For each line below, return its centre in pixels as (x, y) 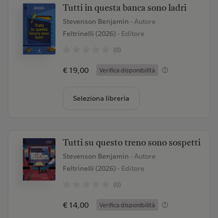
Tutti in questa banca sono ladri (124, 8)
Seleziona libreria (101, 98)
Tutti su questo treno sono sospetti (131, 143)
